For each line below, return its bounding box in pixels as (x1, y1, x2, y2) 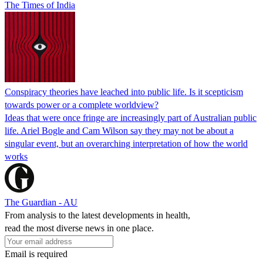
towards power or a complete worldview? (5, 99, 159, 110)
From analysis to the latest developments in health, (5, 210, 190, 220)
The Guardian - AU (5, 197, 77, 207)
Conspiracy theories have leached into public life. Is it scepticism (5, 86, 243, 97)
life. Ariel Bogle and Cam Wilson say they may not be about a (5, 125, 234, 136)
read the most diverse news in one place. (5, 222, 154, 233)
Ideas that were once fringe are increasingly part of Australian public (5, 112, 257, 123)
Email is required (5, 248, 68, 259)
